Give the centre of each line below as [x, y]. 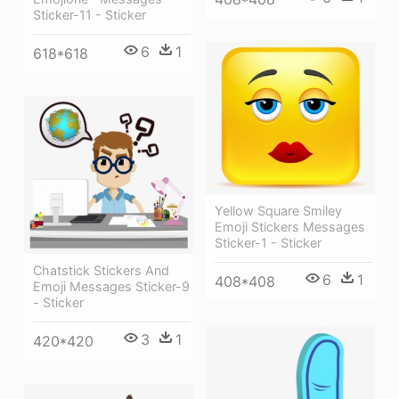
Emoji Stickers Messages [290, 227]
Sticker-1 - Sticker [268, 243]
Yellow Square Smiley [278, 211]
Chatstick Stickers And [101, 271]
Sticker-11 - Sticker [90, 14]
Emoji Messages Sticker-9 [111, 287]
